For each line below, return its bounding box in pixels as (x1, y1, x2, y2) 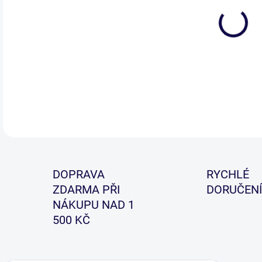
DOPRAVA (53, 167, 105, 181)
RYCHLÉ (206, 167, 249, 181)
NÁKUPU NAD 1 (53, 198, 135, 212)
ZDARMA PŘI (53, 182, 120, 196)
